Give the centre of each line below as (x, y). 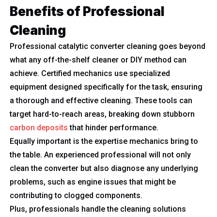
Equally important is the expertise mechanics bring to (104, 141)
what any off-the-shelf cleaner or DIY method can (98, 60)
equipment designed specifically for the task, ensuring (106, 87)
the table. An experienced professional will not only (100, 155)
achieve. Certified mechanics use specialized (90, 73)
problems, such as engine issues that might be (93, 182)
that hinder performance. (113, 128)
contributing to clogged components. (76, 195)
